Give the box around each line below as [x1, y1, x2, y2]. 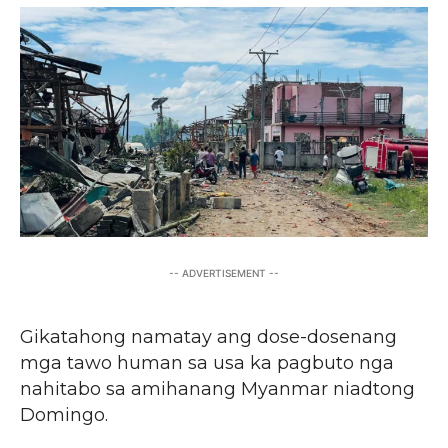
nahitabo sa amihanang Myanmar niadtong [20, 377, 415, 400]
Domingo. [20, 403, 108, 426]
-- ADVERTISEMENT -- [169, 266, 279, 279]
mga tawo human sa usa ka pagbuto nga [20, 351, 394, 374]
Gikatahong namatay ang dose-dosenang [20, 325, 397, 348]
